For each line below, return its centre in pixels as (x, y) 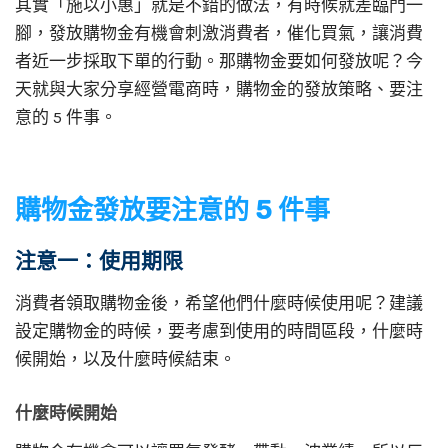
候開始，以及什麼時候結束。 (125, 358)
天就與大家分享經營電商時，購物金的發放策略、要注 (219, 89)
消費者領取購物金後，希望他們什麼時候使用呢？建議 (219, 302)
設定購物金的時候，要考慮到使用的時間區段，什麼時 (219, 330)
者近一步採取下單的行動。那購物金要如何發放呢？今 (219, 61)
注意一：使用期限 (99, 260)
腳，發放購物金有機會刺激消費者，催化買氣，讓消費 (219, 33)
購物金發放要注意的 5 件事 (172, 210)
